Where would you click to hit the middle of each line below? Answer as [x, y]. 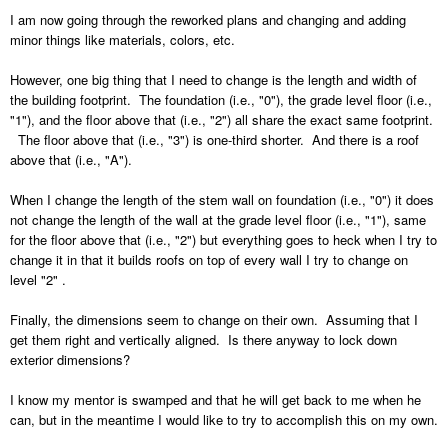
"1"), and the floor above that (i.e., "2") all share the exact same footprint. [221, 120]
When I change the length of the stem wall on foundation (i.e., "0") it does [222, 200]
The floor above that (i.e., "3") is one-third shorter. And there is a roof [214, 140]
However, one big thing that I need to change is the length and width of [213, 80]
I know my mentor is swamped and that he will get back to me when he [215, 400]
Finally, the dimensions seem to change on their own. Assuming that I [214, 320]
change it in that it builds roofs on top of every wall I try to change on [209, 260]
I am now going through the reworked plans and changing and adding [208, 20]
